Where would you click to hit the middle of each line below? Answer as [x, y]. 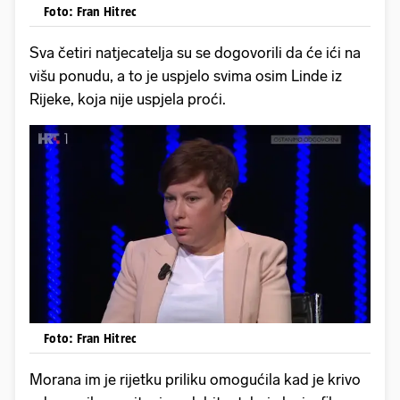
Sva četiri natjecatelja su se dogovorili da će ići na [195, 52]
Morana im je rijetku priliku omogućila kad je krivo [195, 380]
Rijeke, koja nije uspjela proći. [129, 99]
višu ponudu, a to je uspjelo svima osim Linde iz [186, 75]
